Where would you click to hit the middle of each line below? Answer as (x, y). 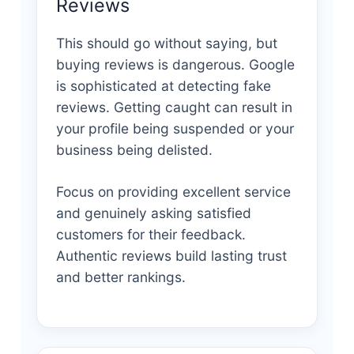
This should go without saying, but (166, 43)
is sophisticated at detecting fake (163, 85)
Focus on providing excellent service (173, 191)
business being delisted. (134, 149)
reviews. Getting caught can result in (174, 107)
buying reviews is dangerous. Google (175, 64)
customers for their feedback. (151, 234)
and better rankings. (121, 277)
